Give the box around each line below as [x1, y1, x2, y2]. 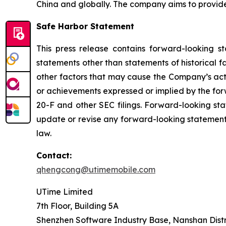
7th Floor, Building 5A [36, 200, 119, 211]
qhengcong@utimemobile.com [36, 164, 155, 175]
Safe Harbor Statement [36, 21, 134, 31]
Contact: [36, 150, 72, 160]
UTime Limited [36, 186, 93, 197]
